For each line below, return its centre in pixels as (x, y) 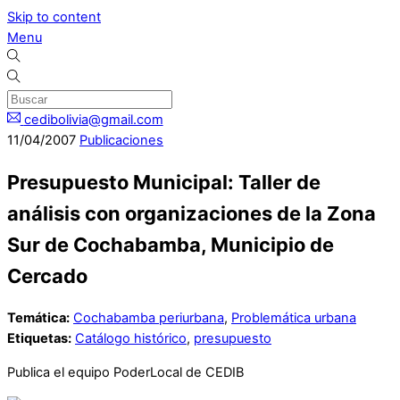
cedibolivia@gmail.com (93, 120)
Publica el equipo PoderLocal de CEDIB (126, 372)
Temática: (38, 318)
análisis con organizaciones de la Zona (192, 214)
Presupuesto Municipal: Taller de (164, 183)
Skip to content (54, 17)
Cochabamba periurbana (149, 318)
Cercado (47, 276)
